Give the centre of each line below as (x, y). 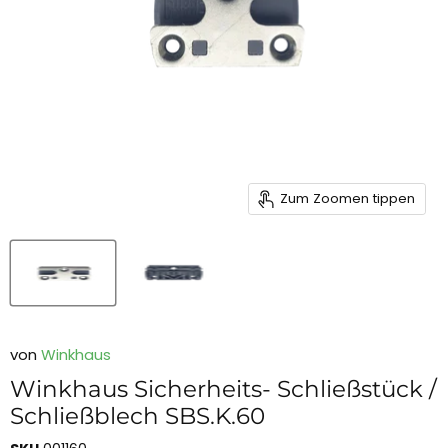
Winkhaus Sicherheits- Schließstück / (223, 388)
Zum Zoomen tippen (347, 199)
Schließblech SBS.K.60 (137, 415)
